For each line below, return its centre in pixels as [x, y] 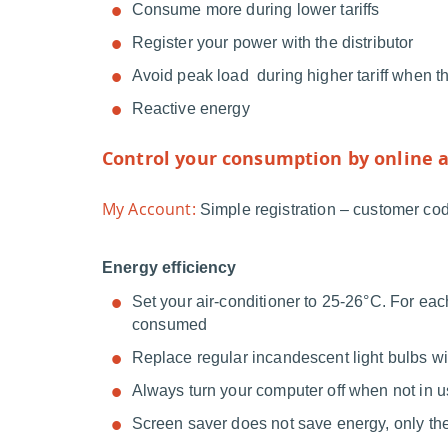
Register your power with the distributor [272, 42]
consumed [170, 324]
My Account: [149, 209]
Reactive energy [190, 108]
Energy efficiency [169, 267]
